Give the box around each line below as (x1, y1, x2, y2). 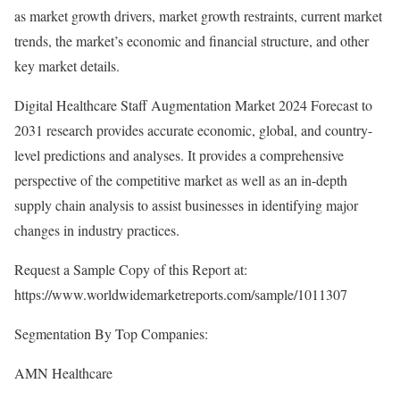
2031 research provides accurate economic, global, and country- (14, 121, 372, 139)
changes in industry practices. (14, 221, 179, 239)
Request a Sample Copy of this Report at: (14, 260, 247, 279)
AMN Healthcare (14, 363, 112, 382)
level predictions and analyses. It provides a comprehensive (14, 146, 344, 164)
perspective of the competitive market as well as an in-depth (14, 171, 347, 189)
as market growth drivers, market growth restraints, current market (14, 6, 382, 25)
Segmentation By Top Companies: (14, 324, 208, 343)
